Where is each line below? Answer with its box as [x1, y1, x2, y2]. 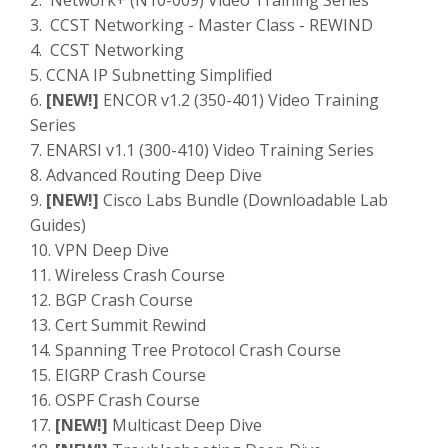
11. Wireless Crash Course [30, 264, 225, 287]
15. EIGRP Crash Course [30, 364, 206, 387]
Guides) [30, 214, 86, 237]
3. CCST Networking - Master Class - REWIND [30, 14, 373, 37]
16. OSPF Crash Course [30, 389, 200, 412]
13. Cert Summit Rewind [30, 314, 206, 337]
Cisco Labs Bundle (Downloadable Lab [99, 189, 388, 212]
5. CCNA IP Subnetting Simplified [30, 64, 272, 87]
